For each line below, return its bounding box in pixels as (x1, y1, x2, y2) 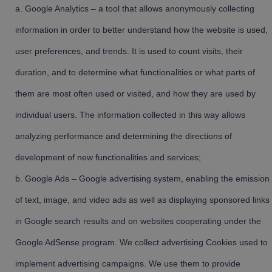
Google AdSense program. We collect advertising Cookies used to (15, 237, 268, 247)
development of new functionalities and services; (15, 152, 201, 162)
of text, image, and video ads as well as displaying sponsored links (15, 195, 270, 205)
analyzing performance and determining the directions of (15, 131, 232, 141)
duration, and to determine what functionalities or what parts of (15, 67, 255, 77)
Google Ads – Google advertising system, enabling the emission (25, 174, 270, 183)
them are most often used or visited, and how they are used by (15, 89, 256, 98)
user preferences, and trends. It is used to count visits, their (15, 46, 243, 56)
